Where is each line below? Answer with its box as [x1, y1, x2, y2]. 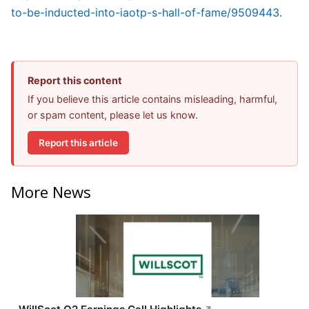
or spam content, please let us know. [28, 109, 198, 121]
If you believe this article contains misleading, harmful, [28, 93, 277, 106]
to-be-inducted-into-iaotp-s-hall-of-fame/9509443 [11, 6, 279, 20]
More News [11, 181, 91, 202]
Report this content [28, 74, 122, 87]
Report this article [39, 137, 118, 148]
